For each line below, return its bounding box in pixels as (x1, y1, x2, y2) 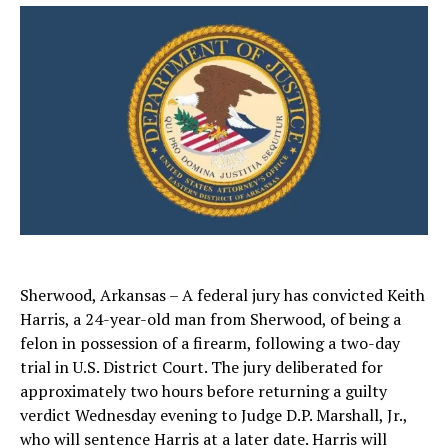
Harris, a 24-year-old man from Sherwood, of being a (20, 308, 401, 331)
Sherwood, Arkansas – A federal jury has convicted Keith (20, 284, 425, 307)
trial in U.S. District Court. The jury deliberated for (20, 356, 383, 379)
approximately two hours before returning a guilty (20, 380, 387, 403)
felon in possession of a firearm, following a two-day (20, 332, 400, 355)
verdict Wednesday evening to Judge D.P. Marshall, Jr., (20, 404, 407, 427)
